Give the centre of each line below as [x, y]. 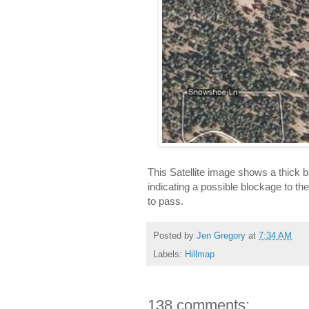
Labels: [169, 255]
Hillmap [200, 255]
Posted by [175, 236]
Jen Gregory [221, 236]
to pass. [166, 201]
